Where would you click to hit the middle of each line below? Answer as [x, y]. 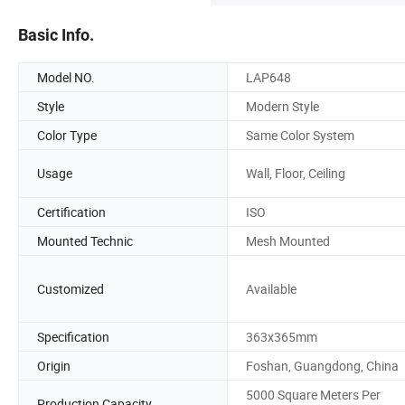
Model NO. [66, 77]
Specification [73, 336]
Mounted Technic [85, 240]
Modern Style [283, 106]
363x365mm [282, 336]
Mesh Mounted [288, 240]
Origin [54, 365]
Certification [71, 212]
